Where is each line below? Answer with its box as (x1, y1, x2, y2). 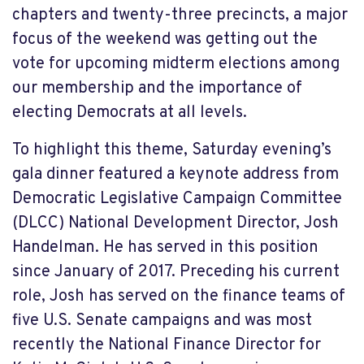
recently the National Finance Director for (12, 334, 321, 356)
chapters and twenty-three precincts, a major (12, 4, 348, 26)
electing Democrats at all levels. (12, 102, 247, 123)
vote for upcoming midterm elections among (12, 53, 340, 75)
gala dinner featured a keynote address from (12, 163, 339, 185)
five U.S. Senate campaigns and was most (12, 310, 312, 331)
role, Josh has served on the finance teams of (12, 285, 345, 307)
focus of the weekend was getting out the (12, 28, 318, 50)
